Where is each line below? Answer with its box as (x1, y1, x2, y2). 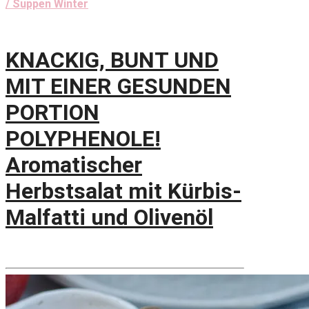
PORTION (6, 99, 99, 126)
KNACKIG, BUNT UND (6, 47, 219, 74)
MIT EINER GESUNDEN (6, 73, 231, 100)
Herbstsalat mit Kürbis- (6, 178, 241, 205)
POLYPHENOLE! (6, 126, 161, 152)
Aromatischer (6, 152, 142, 179)
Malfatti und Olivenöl (6, 204, 213, 231)
